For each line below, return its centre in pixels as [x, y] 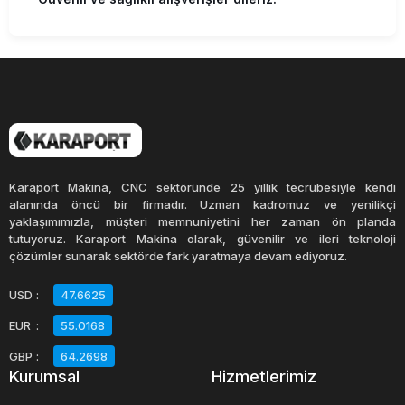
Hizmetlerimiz [264, 377]
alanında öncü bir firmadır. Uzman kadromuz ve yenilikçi [202, 205]
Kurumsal [44, 377]
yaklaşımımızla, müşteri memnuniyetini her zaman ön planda [202, 222]
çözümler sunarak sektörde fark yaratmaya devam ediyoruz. [178, 256]
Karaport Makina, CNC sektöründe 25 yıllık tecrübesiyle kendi [202, 188]
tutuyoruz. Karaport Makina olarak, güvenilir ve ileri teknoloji [202, 239]
